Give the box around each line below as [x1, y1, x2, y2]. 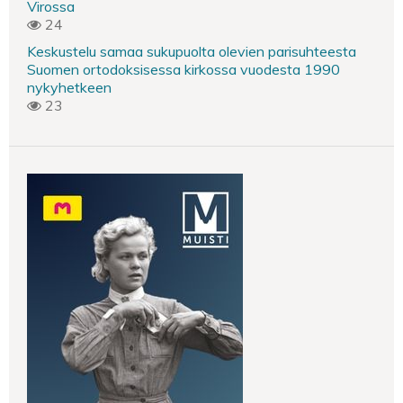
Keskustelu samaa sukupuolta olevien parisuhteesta [27, 42, 356, 60]
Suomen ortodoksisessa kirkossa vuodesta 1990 [27, 60, 340, 78]
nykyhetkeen [27, 78, 112, 96]
